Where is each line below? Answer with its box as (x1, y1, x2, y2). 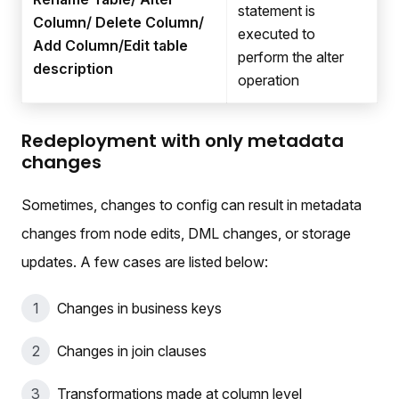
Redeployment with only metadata (21, 128, 344, 154)
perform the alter (238, 48, 344, 67)
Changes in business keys (57, 299, 222, 318)
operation (238, 71, 299, 90)
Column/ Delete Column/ (33, 13, 204, 32)
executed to (238, 25, 315, 44)
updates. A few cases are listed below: (21, 253, 268, 272)
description (33, 60, 113, 78)
